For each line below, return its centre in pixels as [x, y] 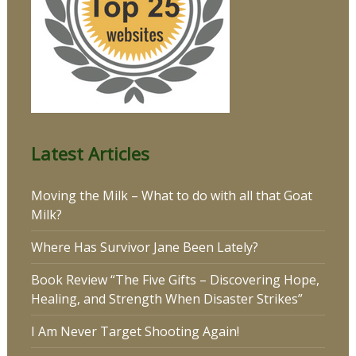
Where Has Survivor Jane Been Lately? [144, 248]
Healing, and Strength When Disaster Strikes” [166, 299]
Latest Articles [90, 154]
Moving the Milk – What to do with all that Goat [171, 196]
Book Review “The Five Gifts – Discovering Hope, [175, 280]
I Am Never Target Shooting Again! [135, 332]
